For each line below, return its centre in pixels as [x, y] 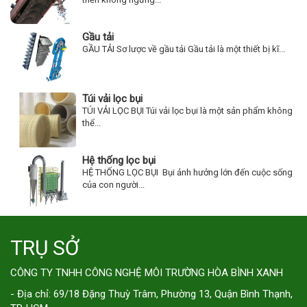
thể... [91, 123]
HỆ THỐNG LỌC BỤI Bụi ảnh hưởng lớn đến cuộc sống [187, 172]
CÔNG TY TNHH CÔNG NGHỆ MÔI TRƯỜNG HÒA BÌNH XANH [147, 272]
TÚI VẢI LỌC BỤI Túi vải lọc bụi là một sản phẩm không [187, 110]
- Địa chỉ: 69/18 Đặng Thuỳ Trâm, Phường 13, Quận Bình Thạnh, [151, 294]
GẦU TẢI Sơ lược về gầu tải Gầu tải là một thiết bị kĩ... [184, 49]
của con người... [113, 184]
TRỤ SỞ [45, 247]
